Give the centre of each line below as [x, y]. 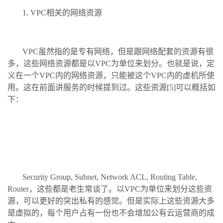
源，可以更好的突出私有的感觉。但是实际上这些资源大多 [111, 201]
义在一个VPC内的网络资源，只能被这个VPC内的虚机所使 [111, 75]
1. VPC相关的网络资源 [62, 12]
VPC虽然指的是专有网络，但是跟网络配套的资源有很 [118, 51]
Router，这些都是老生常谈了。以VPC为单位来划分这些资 [110, 189]
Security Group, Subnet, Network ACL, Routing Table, [110, 177]
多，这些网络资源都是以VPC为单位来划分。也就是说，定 [111, 63]
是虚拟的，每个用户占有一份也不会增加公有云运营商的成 [111, 213]
